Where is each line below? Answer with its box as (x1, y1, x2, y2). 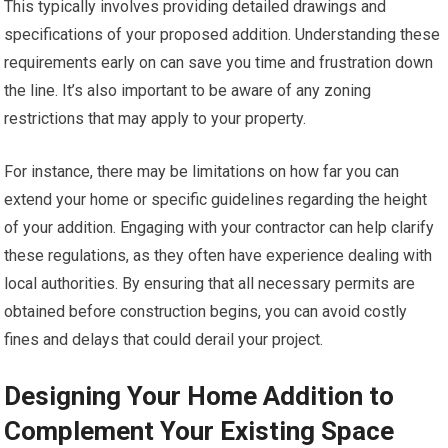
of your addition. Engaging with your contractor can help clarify (4, 217, 435, 237)
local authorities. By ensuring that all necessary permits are (4, 273, 416, 293)
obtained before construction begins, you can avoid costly (4, 301, 408, 321)
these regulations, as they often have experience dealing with (4, 245, 433, 265)
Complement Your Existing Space (4, 415, 395, 446)
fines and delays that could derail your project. (4, 329, 324, 349)
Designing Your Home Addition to (4, 380, 395, 411)
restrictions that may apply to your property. (4, 108, 307, 128)
